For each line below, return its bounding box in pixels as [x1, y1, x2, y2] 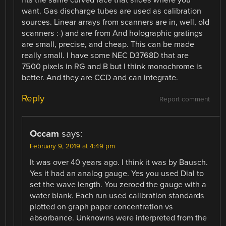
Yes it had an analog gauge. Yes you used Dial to [30, 168, 204, 179]
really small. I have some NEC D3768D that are [22, 50, 189, 61]
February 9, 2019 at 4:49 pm [30, 142, 116, 150]
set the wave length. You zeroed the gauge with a [30, 179, 207, 190]
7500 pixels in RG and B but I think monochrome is [22, 61, 203, 72]
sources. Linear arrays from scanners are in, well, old [22, 17, 210, 27]
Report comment [159, 95, 210, 103]
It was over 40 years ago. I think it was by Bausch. [30, 157, 208, 167]
